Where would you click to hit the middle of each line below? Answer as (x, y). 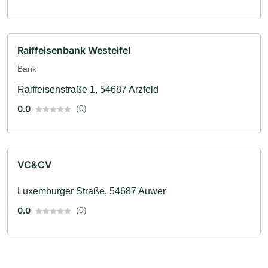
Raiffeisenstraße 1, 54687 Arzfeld (88, 90)
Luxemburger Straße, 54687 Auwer (92, 191)
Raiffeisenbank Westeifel (74, 51)
